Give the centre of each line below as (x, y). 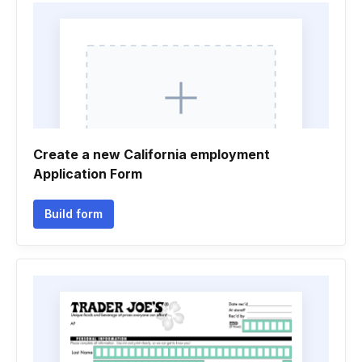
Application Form (88, 174)
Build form (74, 214)
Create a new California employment (152, 154)
